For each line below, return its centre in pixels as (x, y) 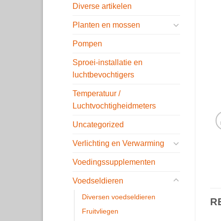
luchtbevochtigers (103, 74)
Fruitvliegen (100, 211)
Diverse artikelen (102, 6)
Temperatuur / (96, 93)
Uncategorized (98, 124)
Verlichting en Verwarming (118, 143)
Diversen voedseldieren (119, 197)
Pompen (87, 43)
